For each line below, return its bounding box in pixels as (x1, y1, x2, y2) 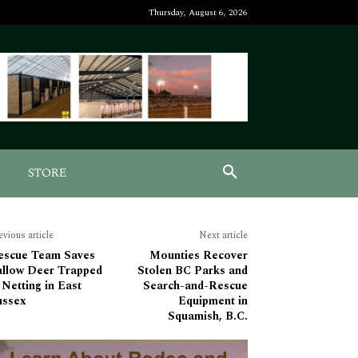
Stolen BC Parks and (137, 262, 248, 280)
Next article (198, 228, 248, 244)
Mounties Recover (149, 247, 248, 265)
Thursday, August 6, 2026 (149, 6, 248, 19)
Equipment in (177, 292, 248, 310)
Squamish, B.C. (167, 308, 248, 325)
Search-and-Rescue (142, 277, 248, 295)
